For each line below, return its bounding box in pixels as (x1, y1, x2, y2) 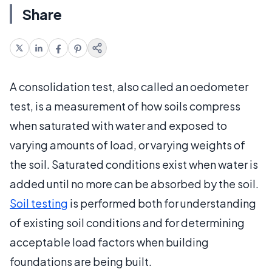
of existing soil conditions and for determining (10, 215, 245, 229)
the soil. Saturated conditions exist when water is (10, 157, 258, 171)
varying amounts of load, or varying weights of (10, 137, 245, 152)
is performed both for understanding (68, 195, 256, 210)
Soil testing (10, 195, 68, 210)
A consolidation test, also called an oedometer (10, 79, 248, 93)
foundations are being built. (10, 254, 152, 268)
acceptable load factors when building (10, 234, 209, 249)
